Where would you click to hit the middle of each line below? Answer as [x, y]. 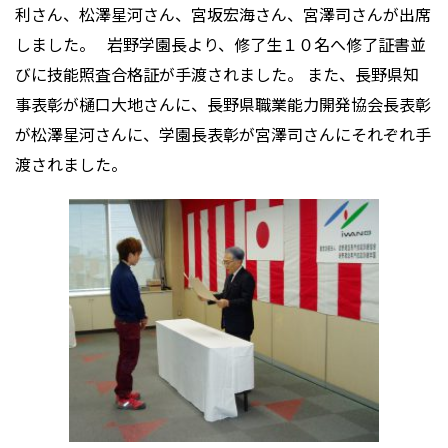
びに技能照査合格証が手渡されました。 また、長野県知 [217, 74]
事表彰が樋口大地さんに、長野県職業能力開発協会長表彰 [223, 104]
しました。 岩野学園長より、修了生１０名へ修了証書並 [220, 44]
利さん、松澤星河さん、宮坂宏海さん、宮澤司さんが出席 [223, 14]
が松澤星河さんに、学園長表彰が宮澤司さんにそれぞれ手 [223, 134]
